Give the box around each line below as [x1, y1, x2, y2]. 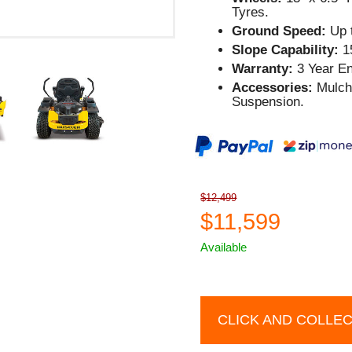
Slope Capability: [232, 42, 343, 57]
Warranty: [232, 60, 298, 76]
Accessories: [232, 79, 313, 95]
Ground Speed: [232, 23, 327, 38]
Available [200, 240, 247, 254]
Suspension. [232, 93, 305, 109]
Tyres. [232, 4, 269, 20]
